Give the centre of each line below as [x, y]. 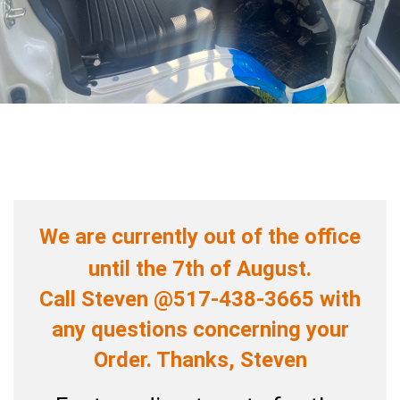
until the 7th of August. [200, 269]
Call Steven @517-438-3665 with [200, 299]
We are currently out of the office [200, 237]
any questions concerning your [200, 329]
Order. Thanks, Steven [200, 360]
